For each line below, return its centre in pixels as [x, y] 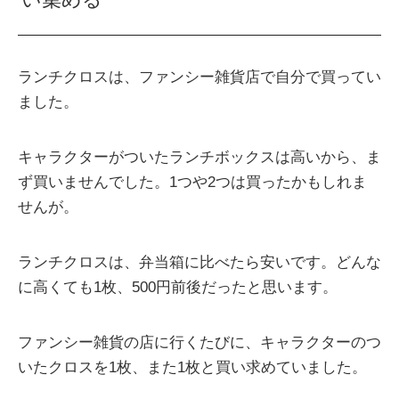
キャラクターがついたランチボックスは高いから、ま [199, 157]
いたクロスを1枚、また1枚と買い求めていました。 [192, 367]
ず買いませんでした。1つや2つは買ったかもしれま [192, 182]
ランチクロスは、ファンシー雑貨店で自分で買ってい [199, 77]
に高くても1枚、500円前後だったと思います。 [178, 287]
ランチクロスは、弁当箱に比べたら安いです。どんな [199, 262]
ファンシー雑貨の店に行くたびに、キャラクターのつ [199, 342]
